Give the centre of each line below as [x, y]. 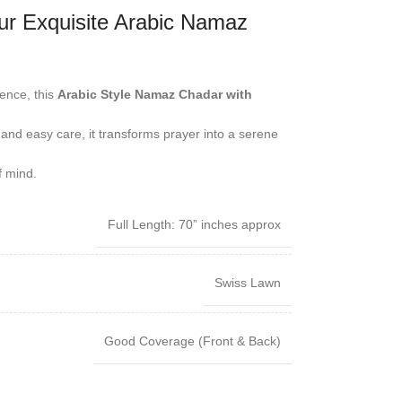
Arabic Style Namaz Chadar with [154, 95]
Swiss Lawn [247, 283]
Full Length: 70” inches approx [194, 225]
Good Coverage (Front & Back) [192, 341]
